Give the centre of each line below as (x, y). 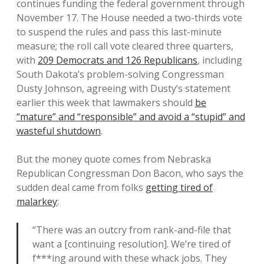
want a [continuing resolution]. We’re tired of (132, 244)
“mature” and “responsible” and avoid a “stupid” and (131, 117)
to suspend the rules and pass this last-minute (119, 32)
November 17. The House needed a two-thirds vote (129, 18)
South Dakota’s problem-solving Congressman (120, 74)
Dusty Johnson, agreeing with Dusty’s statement (123, 88)
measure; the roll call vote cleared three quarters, (125, 46)
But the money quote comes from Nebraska (114, 159)
